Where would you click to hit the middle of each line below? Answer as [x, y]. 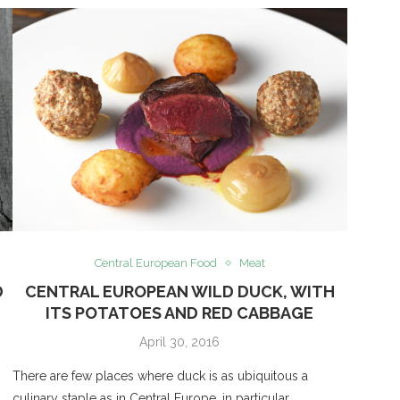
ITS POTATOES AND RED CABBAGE [180, 313]
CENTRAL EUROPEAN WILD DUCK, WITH [179, 292]
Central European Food [155, 263]
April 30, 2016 [180, 342]
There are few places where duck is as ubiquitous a [160, 376]
